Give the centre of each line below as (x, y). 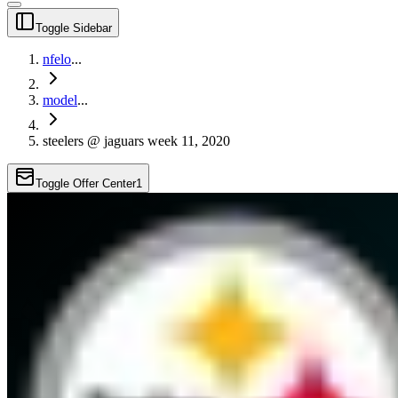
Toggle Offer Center (86, 183)
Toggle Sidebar (74, 28)
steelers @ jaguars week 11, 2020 (136, 140)
